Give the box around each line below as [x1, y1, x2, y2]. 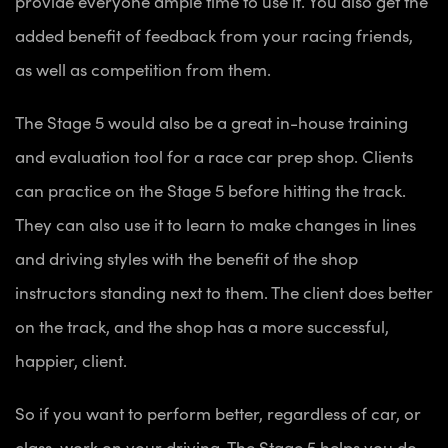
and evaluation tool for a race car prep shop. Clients [15, 144, 413, 169]
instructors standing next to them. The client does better [15, 280, 433, 305]
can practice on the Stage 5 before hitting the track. [15, 178, 406, 203]
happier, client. [15, 348, 127, 373]
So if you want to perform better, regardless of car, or [15, 401, 421, 426]
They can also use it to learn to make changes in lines [15, 212, 416, 237]
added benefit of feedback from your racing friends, [15, 23, 413, 48]
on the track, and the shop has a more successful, [15, 314, 389, 339]
